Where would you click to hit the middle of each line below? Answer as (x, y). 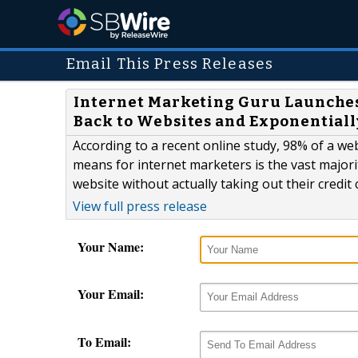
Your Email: (111, 294)
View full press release (140, 207)
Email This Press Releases (170, 64)
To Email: (104, 341)
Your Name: (111, 247)
